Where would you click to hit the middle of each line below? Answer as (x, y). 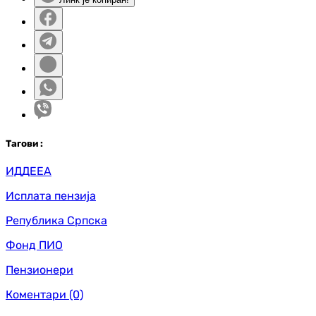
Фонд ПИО (34, 245)
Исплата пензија (51, 195)
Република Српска (56, 220)
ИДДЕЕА (29, 171)
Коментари (36, 294)
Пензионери (39, 269)
